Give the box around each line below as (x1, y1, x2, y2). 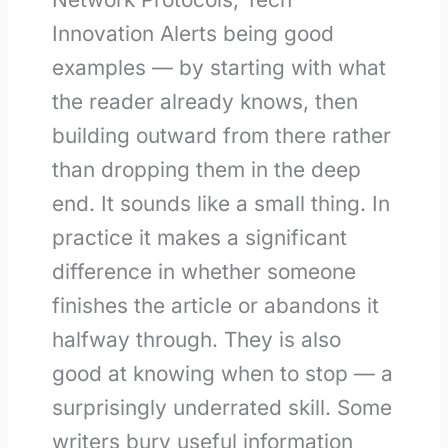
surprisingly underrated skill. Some (51, 394, 392, 420)
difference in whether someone (51, 258, 356, 284)
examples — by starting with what (51, 54, 386, 80)
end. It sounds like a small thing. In (51, 190, 390, 216)
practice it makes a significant (51, 224, 347, 250)
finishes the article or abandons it (51, 292, 379, 318)
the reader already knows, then (51, 88, 358, 114)
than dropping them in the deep (51, 156, 361, 182)
